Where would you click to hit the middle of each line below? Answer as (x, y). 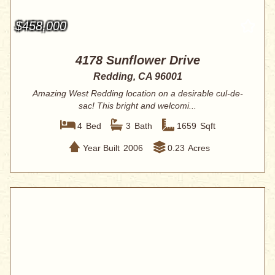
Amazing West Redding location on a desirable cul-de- (137, 94)
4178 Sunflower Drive (137, 60)
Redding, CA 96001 (137, 77)
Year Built (101, 148)
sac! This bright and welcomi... (137, 106)
